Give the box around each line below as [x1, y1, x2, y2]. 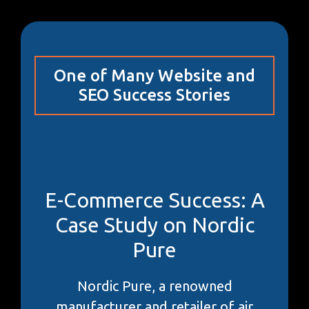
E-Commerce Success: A [44, 188, 265, 212]
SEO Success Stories [79, 85, 230, 104]
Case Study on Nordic [54, 212, 255, 237]
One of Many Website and [54, 66, 255, 85]
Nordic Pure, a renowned [77, 277, 232, 294]
